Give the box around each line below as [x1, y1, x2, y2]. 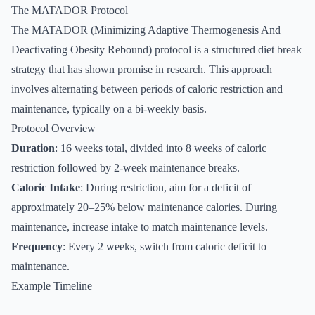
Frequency [11, 240, 63, 252]
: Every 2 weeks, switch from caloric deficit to [63, 240, 266, 252]
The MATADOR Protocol [11, 4, 128, 16]
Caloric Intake [11, 181, 80, 193]
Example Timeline [11, 280, 92, 292]
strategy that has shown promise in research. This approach [11, 63, 272, 75]
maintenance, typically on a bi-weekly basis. [11, 103, 207, 115]
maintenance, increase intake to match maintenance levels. [11, 221, 268, 233]
